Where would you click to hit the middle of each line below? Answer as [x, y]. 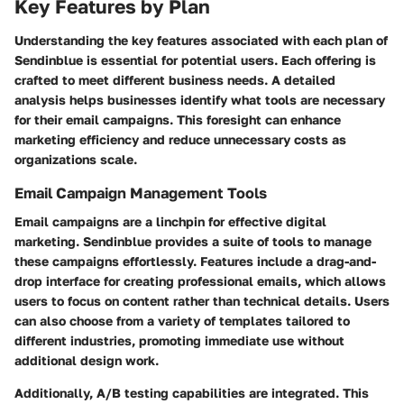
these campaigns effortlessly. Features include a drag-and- [195, 262]
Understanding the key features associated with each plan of [201, 41]
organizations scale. [76, 160]
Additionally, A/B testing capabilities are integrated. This [192, 393]
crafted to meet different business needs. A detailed [175, 80]
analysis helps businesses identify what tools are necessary [200, 100]
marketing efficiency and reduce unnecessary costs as [180, 140]
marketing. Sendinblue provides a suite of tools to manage [193, 242]
